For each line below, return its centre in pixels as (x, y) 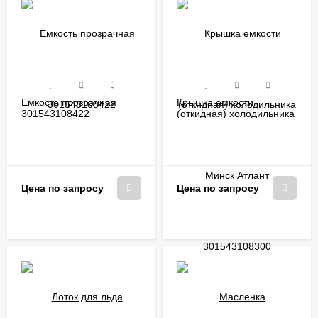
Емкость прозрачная (69, 102)
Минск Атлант (209, 125)
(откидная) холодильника (236, 113)
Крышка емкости (215, 102)
